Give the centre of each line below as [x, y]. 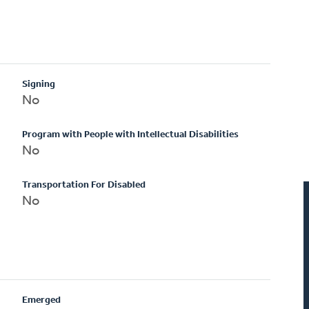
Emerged [42, 300]
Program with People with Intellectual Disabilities [131, 134]
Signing [39, 84]
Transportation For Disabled [84, 185]
